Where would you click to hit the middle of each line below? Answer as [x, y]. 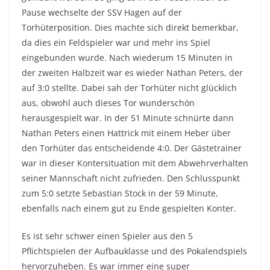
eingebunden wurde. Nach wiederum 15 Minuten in [127, 58]
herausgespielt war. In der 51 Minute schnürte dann [128, 118]
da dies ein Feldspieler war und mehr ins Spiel [116, 42]
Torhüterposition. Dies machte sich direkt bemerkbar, [130, 27]
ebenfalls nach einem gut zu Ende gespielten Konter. [129, 208]
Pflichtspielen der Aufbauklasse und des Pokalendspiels [134, 251]
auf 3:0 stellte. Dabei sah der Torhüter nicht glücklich [129, 88]
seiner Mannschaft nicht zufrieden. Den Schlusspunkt [131, 178]
